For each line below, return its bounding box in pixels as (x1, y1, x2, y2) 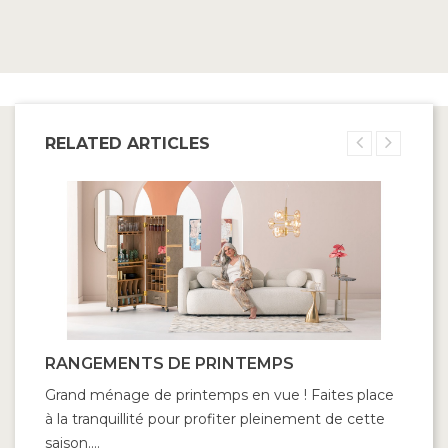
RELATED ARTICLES (45, 133, 210, 153)
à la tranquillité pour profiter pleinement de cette (45, 410, 385, 429)
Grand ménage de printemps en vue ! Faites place (45, 386, 394, 405)
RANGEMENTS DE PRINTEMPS (45, 354, 294, 374)
